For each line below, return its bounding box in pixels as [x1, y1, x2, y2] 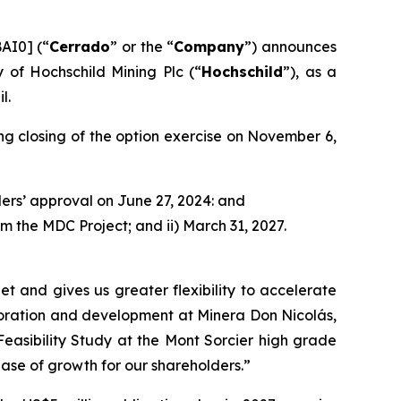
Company [174, 37, 245, 55]
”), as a [283, 62, 337, 81]
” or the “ [110, 37, 175, 55]
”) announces [244, 37, 337, 55]
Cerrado [49, 37, 111, 55]
